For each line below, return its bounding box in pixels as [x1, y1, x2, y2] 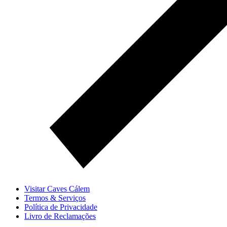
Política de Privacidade [24, 202, 97, 211]
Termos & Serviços [24, 193, 86, 202]
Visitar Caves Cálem [24, 184, 90, 193]
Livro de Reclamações [24, 211, 96, 220]
